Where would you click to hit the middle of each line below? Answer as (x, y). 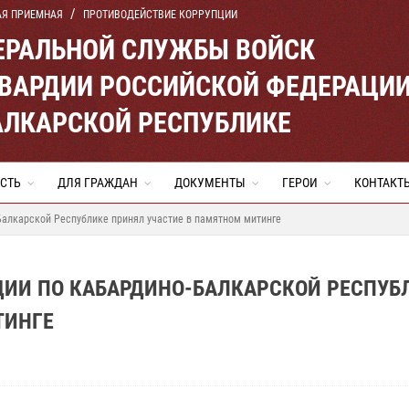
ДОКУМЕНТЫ (210, 183)
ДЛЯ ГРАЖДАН (98, 183)
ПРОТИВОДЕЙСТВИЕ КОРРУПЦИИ (160, 15)
